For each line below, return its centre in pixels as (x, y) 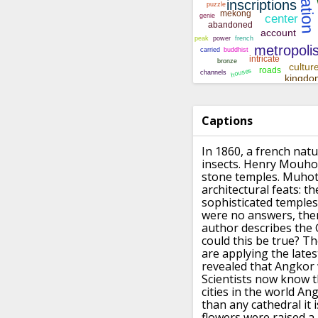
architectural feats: (251, 190)
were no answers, (248, 215)
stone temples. (241, 177)
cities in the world (248, 292)
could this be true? (251, 241)
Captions (227, 121)
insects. (221, 164)
